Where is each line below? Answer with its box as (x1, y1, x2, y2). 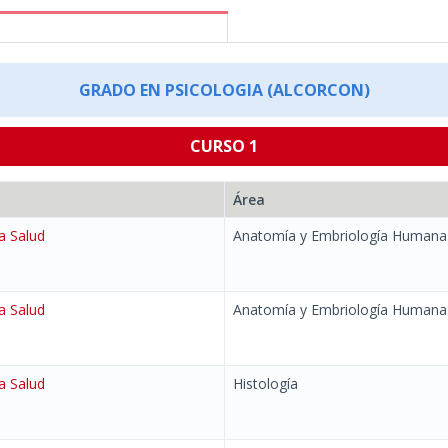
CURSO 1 (190, 135, 258, 157)
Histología (233, 374, 298, 393)
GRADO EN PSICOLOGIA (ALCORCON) (78, 79, 370, 101)
